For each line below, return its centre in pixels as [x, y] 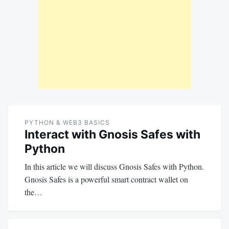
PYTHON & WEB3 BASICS [67, 122]
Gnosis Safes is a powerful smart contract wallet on [106, 179]
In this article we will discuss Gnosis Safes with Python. [114, 166]
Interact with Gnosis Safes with [112, 134]
